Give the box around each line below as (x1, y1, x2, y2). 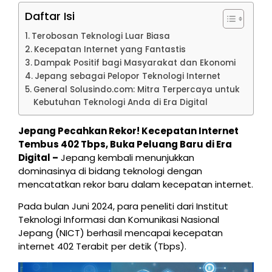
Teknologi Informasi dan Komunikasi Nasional (18, 213, 219, 226)
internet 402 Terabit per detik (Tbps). (18, 240, 186, 253)
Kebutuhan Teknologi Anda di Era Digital (33, 96, 208, 108)
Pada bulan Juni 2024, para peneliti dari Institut (18, 200, 228, 213)
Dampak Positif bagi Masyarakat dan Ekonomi (33, 56, 236, 69)
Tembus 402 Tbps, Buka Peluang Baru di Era (18, 137, 232, 151)
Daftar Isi (25, 8, 75, 24)
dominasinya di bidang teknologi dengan (18, 164, 202, 177)
